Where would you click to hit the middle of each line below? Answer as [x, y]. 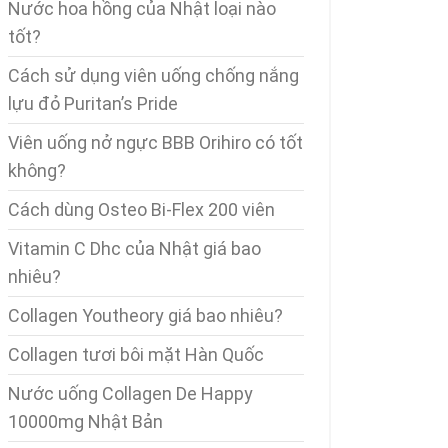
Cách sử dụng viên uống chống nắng [153, 75]
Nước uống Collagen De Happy [130, 393]
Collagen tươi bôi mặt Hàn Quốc [136, 354]
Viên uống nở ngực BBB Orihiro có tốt [155, 142]
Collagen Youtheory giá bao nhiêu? [145, 315]
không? [37, 170]
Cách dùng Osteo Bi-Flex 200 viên [141, 209]
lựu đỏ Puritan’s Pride [93, 103]
